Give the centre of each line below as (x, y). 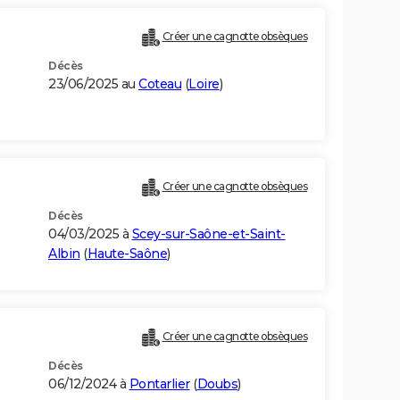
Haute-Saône (127, 254)
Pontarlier (159, 384)
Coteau (160, 84)
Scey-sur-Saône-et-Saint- (208, 234)
